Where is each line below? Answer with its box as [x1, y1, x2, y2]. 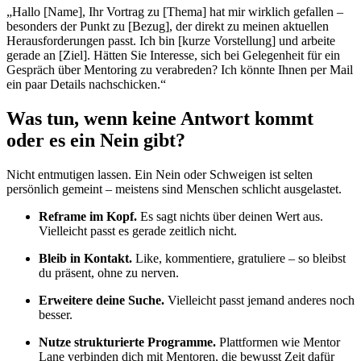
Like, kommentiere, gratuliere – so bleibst [132, 251, 346, 265]
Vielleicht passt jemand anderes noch [164, 293, 355, 307]
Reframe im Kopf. [39, 209, 137, 223]
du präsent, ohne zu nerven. [39, 265, 179, 280]
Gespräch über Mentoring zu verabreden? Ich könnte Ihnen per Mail [6, 63, 353, 77]
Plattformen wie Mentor [216, 334, 340, 349]
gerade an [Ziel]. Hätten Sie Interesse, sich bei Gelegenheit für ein [6, 48, 340, 63]
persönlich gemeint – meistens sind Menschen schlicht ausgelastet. [6, 181, 342, 196]
